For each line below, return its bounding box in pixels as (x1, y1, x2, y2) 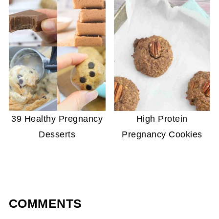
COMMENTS (8, 197, 82, 210)
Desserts (39, 129, 76, 139)
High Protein (136, 113, 188, 124)
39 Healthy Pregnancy (11, 113, 103, 124)
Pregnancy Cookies (122, 129, 202, 139)
